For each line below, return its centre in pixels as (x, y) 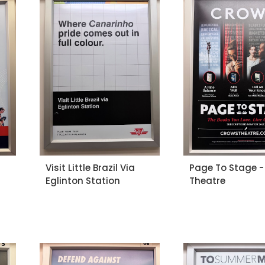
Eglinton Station (83, 180)
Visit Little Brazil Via (90, 167)
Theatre (208, 180)
